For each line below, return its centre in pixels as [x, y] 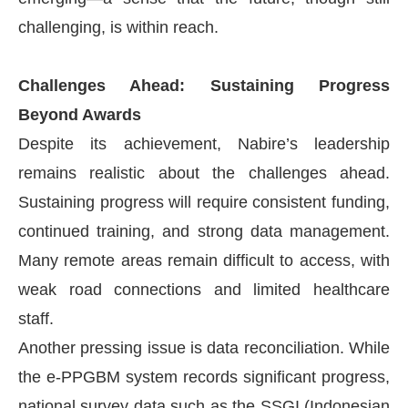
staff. [36, 318]
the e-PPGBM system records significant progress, [204, 377]
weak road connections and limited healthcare [204, 289]
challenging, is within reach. [118, 27]
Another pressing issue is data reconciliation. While [204, 347]
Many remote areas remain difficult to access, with [204, 260]
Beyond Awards [80, 114]
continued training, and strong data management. [204, 231]
